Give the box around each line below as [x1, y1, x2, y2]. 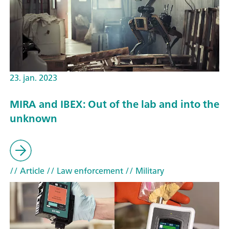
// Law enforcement [44, 163, 123, 178]
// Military [123, 163, 164, 178]
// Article [10, 163, 44, 178]
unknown [10, 109, 57, 128]
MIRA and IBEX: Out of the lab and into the [10, 95, 219, 113]
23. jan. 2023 [10, 70, 57, 85]
